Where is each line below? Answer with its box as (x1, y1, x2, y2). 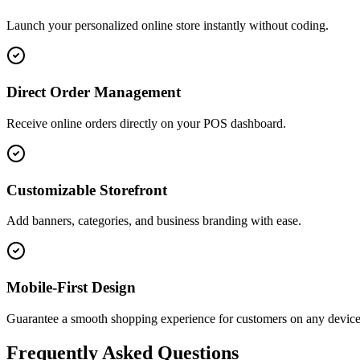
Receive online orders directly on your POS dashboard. (6, 116, 286, 130)
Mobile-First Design (6, 278, 136, 296)
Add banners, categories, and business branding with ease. (6, 214, 301, 228)
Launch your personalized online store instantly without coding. (6, 18, 329, 33)
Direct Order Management (6, 84, 181, 101)
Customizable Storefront (6, 181, 167, 198)
